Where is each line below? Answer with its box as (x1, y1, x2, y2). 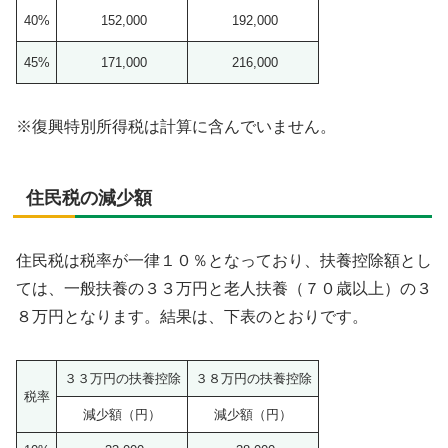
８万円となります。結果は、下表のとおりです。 (16, 307, 368, 325)
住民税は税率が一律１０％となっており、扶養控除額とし (16, 251, 432, 269)
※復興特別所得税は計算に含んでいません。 (16, 117, 336, 135)
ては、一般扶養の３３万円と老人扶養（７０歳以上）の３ (16, 279, 432, 297)
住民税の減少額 (26, 187, 152, 208)
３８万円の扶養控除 (194, 370, 312, 386)
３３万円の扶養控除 (63, 370, 181, 386)
